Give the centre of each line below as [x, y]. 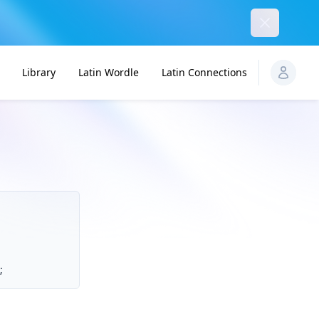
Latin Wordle [109, 72]
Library [39, 72]
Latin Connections [204, 72]
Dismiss [277, 22]
